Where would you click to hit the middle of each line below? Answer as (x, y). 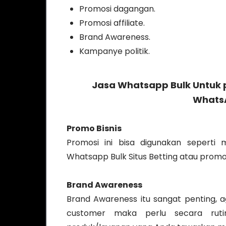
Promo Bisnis (94, 128)
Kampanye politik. (115, 51)
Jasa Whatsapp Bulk (141, 85)
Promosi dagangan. (117, 9)
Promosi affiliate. (112, 23)
